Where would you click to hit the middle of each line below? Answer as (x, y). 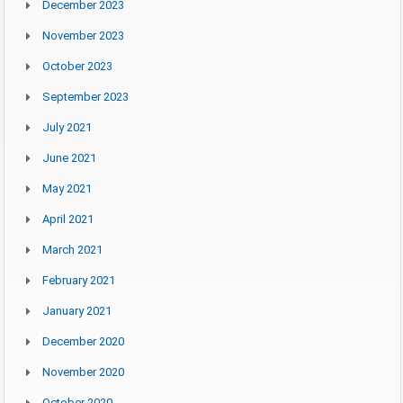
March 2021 (72, 249)
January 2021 (77, 310)
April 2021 (68, 219)
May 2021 (67, 188)
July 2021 (67, 127)
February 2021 (79, 280)
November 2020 (83, 372)
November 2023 (83, 35)
